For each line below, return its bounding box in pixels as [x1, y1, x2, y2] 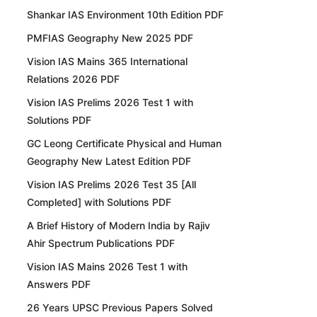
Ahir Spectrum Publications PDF [27, 237, 175, 250]
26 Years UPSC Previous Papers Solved [27, 301, 213, 314]
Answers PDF [27, 278, 91, 291]
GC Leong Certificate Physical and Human [27, 137, 221, 150]
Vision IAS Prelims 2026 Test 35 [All [27, 178, 196, 191]
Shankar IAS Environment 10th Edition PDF [27, 8, 224, 21]
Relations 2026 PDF [27, 73, 120, 86]
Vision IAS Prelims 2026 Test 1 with [27, 96, 193, 109]
